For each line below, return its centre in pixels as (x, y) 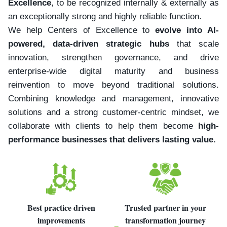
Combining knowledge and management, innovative (113, 98)
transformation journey (166, 220)
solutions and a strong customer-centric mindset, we (113, 112)
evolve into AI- (187, 30)
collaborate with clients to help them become (103, 126)
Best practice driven (62, 207)
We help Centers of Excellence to (82, 30)
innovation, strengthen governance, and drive (113, 57)
